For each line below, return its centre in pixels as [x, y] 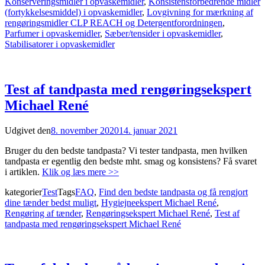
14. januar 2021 [148, 130]
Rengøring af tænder [43, 213]
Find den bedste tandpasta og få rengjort [173, 192]
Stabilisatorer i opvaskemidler [60, 44]
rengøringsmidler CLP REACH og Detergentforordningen [114, 22]
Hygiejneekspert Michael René [159, 202]
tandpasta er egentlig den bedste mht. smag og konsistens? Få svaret [131, 161]
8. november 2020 [85, 130]
